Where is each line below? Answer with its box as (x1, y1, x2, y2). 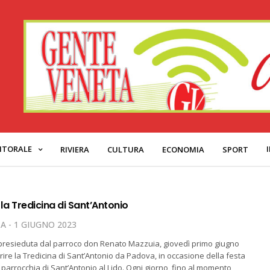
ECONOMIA (162, 143, 204, 155)
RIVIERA (60, 143, 89, 155)
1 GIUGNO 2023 (13, 219, 77, 230)
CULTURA (107, 143, 144, 155)
